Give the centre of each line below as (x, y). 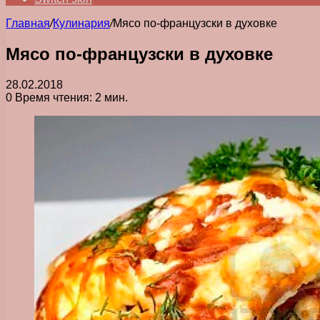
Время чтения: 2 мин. (70, 97)
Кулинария (81, 23)
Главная (28, 23)
